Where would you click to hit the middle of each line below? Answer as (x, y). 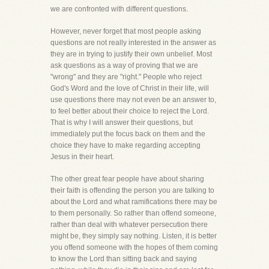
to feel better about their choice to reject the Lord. (130, 111)
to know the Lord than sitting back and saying (124, 259)
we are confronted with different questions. (119, 9)
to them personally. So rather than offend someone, (133, 213)
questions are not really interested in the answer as (133, 43)
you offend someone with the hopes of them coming (134, 247)
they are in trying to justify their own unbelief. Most (131, 54)
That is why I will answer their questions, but (122, 122)
